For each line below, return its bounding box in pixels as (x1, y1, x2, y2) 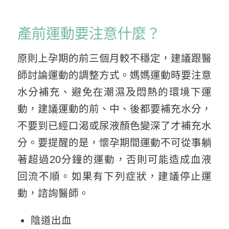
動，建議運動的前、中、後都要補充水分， (17, 103, 212, 115)
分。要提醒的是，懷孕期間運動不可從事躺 (17, 137, 212, 149)
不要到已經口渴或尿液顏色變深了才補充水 (17, 120, 212, 132)
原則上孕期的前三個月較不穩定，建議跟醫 (17, 53, 212, 64)
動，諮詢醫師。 (17, 188, 89, 199)
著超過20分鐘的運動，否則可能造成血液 (17, 154, 212, 166)
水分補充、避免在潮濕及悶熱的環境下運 (17, 86, 212, 98)
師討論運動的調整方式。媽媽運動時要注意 (17, 70, 212, 81)
